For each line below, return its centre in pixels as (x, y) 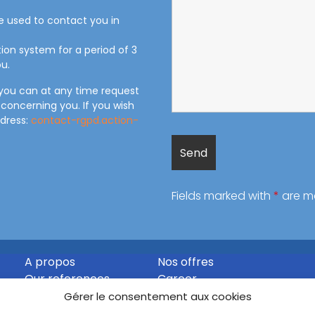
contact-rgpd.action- (85, 120)
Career (177, 279)
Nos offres (186, 262)
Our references (67, 279)
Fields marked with (223, 196)
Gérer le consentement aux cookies (157, 296)
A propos (50, 262)
